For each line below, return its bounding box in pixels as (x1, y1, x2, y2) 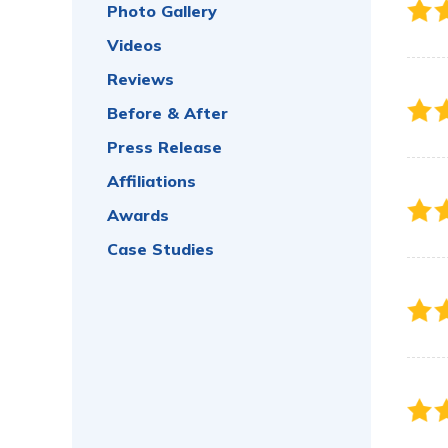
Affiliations (107, 171, 196, 191)
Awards (107, 205, 169, 225)
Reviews (107, 69, 174, 89)
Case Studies (107, 239, 214, 259)
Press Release (107, 137, 222, 157)
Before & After (107, 103, 228, 123)
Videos (107, 35, 162, 55)
